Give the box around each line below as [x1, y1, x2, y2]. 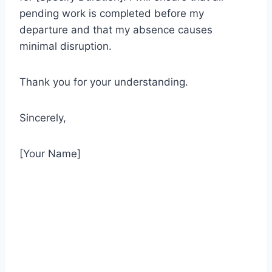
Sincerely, [19, 111, 66, 124]
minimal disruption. [19, 39, 112, 52]
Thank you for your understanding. [19, 75, 188, 88]
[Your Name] [19, 147, 81, 160]
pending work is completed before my [19, 7, 204, 19]
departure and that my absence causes [19, 23, 212, 36]
